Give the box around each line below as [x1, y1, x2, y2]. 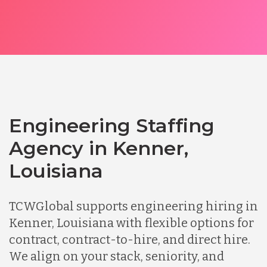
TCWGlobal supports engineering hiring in [9, 198, 258, 213]
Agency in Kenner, [9, 136, 188, 160]
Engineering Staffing [9, 113, 215, 137]
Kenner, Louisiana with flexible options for [9, 215, 254, 230]
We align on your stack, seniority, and [9, 249, 224, 263]
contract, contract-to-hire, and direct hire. [9, 232, 250, 247]
